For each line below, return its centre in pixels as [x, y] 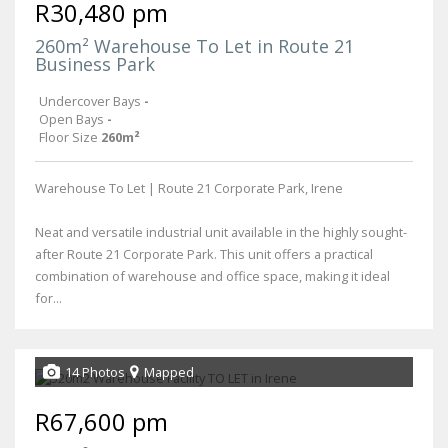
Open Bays [71, 118]
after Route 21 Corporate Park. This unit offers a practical [204, 253]
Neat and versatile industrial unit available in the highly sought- [221, 231]
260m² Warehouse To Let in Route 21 [194, 45]
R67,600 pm [101, 421]
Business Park [95, 63]
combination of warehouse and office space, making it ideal [212, 275]
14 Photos [95, 371]
